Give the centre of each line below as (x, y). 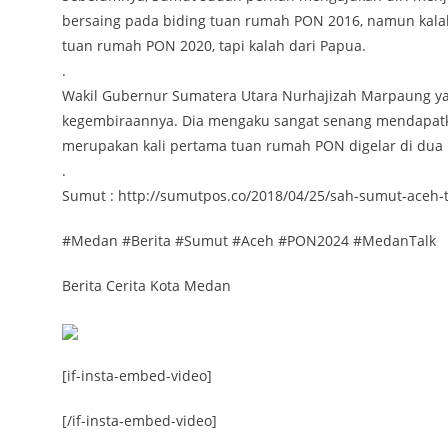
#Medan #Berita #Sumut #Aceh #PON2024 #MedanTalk (249, 240)
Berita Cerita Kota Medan (146, 285)
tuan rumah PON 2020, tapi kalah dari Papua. (214, 45)
